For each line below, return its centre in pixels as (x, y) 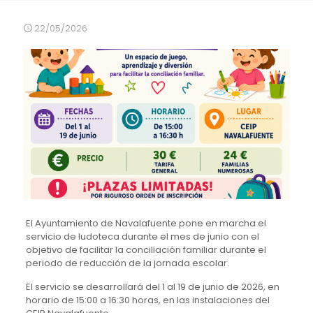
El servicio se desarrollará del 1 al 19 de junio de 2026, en (152, 287)
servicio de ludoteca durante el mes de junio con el (142, 237)
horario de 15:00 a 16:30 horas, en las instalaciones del (147, 300)
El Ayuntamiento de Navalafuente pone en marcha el (146, 224)
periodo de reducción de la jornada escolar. (127, 263)
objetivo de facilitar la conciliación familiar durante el (146, 250)
